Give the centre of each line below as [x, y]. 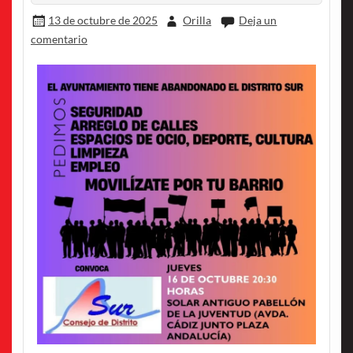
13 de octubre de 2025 [102, 20]
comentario [59, 39]
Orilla [197, 20]
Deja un [258, 20]
